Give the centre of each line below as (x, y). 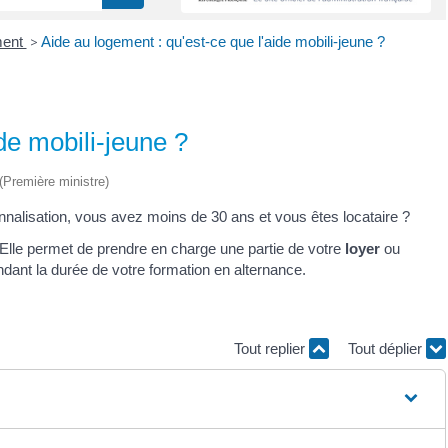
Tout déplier (387, 348)
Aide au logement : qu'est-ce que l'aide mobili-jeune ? (212, 41)
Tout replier (271, 348)
